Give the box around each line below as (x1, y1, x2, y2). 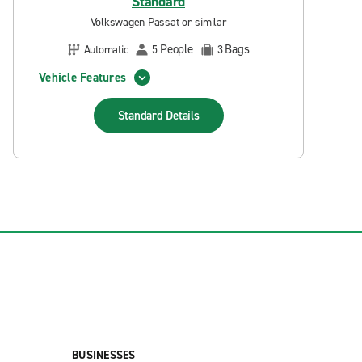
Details (166, 107, 200, 124)
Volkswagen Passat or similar (90, 15, 227, 30)
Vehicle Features (39, 69, 126, 86)
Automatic (83, 41, 128, 57)
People (160, 41, 193, 57)
